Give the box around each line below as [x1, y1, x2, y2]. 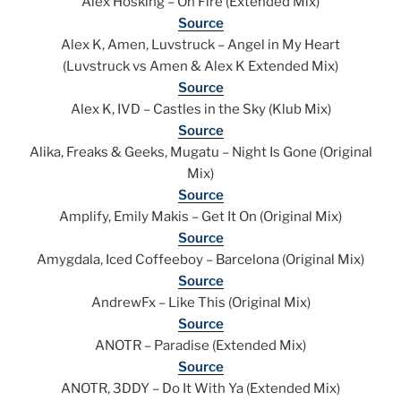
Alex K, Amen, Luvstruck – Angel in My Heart [61, 37, 340, 54]
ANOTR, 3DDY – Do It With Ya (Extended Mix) [61, 380, 340, 397]
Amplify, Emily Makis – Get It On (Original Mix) [59, 209, 342, 226]
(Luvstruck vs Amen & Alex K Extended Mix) [63, 58, 338, 75]
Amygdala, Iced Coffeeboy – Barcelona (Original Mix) [37, 252, 364, 269]
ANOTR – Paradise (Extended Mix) [95, 337, 306, 354]
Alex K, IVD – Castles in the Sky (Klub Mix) [70, 101, 331, 118]
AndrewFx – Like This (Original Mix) [90, 294, 311, 311]
